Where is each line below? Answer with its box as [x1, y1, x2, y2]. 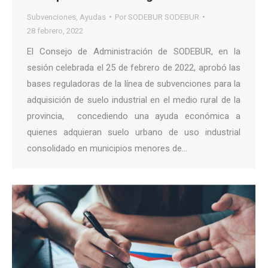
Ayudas [80, 12, 106, 22]
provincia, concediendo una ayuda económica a [27, 110, 240, 121]
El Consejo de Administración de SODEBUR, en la [27, 45, 240, 57]
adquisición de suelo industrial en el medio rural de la [27, 94, 240, 105]
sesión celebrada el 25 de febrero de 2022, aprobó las [27, 62, 240, 73]
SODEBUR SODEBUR [128, 12, 199, 22]
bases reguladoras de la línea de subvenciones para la [27, 78, 240, 89]
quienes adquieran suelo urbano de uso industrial [27, 126, 240, 138]
